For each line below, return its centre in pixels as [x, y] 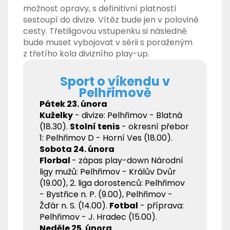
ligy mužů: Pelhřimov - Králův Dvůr [108, 172]
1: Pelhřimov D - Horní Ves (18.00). [106, 138]
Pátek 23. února [74, 104]
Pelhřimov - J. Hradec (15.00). [99, 217]
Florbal [56, 161]
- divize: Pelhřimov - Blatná [128, 116]
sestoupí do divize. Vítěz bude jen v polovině [111, 20]
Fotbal [124, 206]
